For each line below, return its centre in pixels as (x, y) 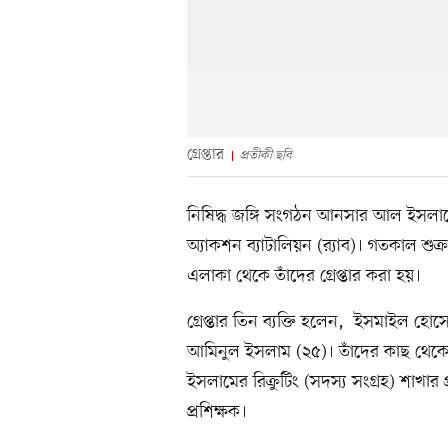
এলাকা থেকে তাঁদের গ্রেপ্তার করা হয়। (304, 275)
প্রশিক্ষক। (217, 411)
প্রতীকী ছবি (265, 155)
